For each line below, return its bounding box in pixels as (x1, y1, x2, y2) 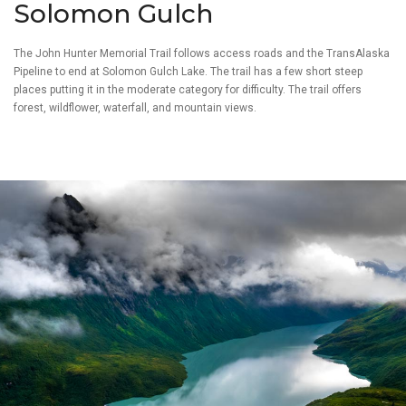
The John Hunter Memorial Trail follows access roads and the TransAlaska (14, 47, 390, 61)
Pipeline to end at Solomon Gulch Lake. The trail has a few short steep (14, 65, 362, 79)
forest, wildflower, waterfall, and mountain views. (14, 101, 256, 115)
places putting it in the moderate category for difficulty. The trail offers (14, 83, 362, 97)
